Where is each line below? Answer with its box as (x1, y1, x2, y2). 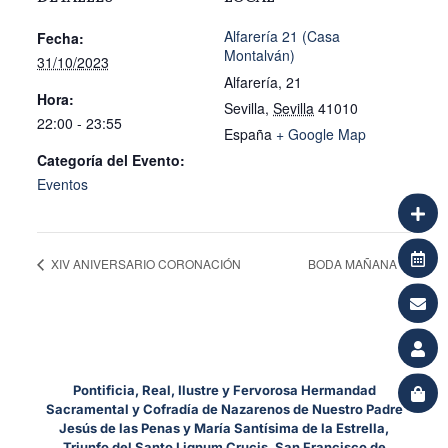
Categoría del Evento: (36, 150, 185, 170)
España (224, 124, 272, 144)
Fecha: (36, 28, 84, 48)
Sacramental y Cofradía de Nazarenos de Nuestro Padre (45, 400, 403, 417)
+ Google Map (276, 124, 366, 144)
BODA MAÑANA (308, 254, 401, 272)
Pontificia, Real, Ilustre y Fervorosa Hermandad (72, 381, 376, 398)
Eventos (36, 174, 88, 194)
